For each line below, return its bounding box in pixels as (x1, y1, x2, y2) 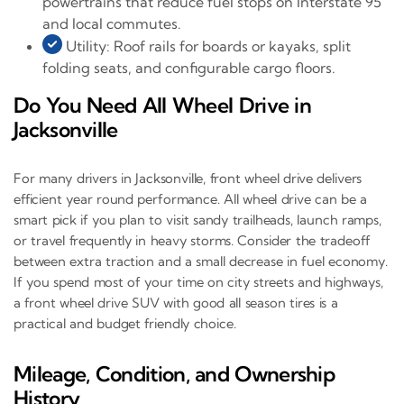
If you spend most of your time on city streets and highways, (14, 273, 383, 291)
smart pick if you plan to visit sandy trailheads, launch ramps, (14, 211, 381, 229)
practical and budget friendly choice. (14, 315, 236, 333)
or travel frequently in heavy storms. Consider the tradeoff (14, 232, 371, 250)
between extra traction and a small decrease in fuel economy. (14, 252, 388, 271)
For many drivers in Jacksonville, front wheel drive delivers (14, 170, 363, 188)
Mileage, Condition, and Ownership (14, 361, 335, 388)
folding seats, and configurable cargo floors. (42, 58, 335, 77)
